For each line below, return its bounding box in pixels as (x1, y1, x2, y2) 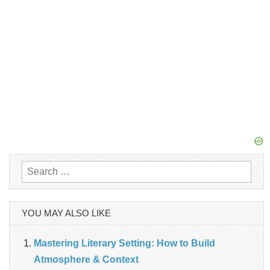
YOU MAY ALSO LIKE (22, 207, 111, 218)
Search (21, 163, 52, 174)
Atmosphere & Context (34, 254, 139, 265)
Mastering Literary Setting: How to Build (34, 237, 215, 248)
